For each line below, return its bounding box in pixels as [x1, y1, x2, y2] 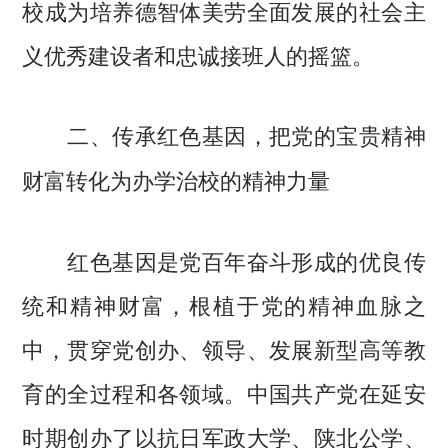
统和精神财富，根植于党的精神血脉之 [22, 288, 426, 321]
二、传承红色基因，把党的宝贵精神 [67, 119, 426, 152]
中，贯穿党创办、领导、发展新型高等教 [22, 332, 426, 365]
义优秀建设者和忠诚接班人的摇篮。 [22, 38, 375, 71]
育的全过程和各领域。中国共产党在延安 [22, 376, 426, 409]
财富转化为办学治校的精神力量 [22, 164, 331, 197]
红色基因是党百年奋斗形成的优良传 [22, 244, 426, 277]
